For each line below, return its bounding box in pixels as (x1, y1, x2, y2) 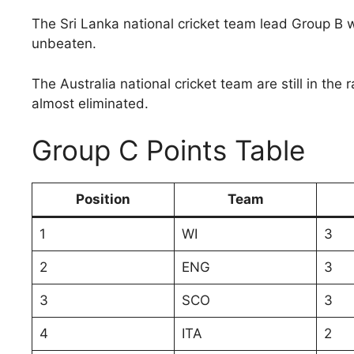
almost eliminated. (32, 95, 149, 111)
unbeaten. (32, 36, 96, 52)
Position (76, 191, 130, 208)
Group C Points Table (32, 134, 305, 168)
